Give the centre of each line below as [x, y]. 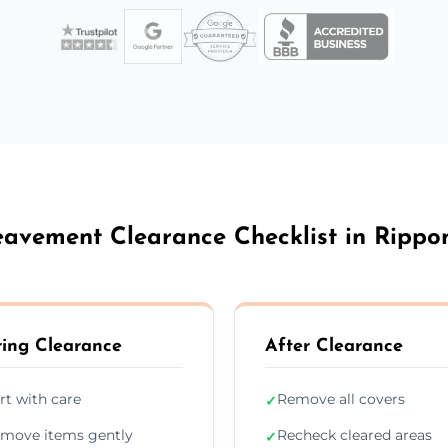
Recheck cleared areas [354, 434]
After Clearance [334, 346]
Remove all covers [341, 398]
